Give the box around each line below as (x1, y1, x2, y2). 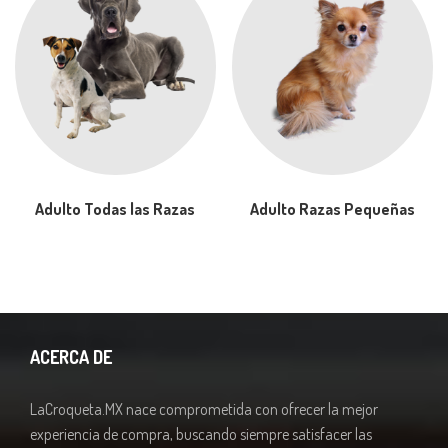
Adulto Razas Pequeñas (250, 198, 416, 219)
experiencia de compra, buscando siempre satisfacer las (30, 423, 372, 444)
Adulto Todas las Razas (35, 198, 196, 219)
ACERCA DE (30, 345, 112, 368)
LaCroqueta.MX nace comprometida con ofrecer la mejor (30, 398, 378, 419)
